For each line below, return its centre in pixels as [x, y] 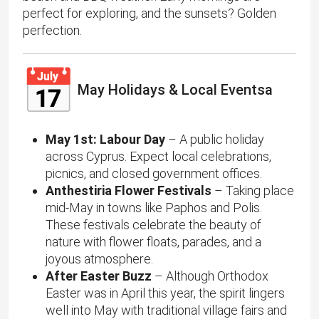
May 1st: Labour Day [105, 140]
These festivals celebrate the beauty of [153, 225]
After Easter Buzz [99, 276]
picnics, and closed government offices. [154, 174]
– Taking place [253, 191]
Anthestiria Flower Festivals [129, 191]
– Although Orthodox [210, 276]
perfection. [52, 31]
